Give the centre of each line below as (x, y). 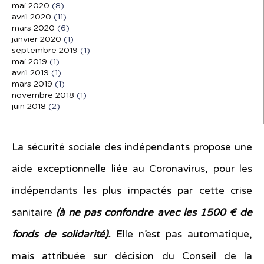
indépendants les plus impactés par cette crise (132, 191)
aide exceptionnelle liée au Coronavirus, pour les (132, 169)
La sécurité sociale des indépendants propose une (132, 147)
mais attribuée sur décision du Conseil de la (132, 256)
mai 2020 (31, 6)
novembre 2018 (43, 96)
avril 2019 (30, 73)
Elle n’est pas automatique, (184, 235)
